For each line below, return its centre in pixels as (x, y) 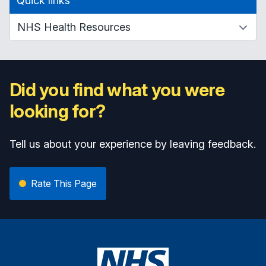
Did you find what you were (117, 89)
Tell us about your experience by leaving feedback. (133, 144)
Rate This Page (64, 183)
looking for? (57, 111)
